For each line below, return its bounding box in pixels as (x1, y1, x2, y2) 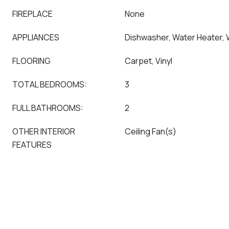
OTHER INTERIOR (12, 126, 75, 137)
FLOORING (12, 55, 51, 66)
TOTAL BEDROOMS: (12, 79, 87, 90)
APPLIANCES (12, 32, 59, 43)
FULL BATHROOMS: (12, 102, 83, 113)
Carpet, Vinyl (125, 55, 172, 66)
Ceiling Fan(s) (125, 126, 176, 137)
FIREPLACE (12, 8, 53, 19)
